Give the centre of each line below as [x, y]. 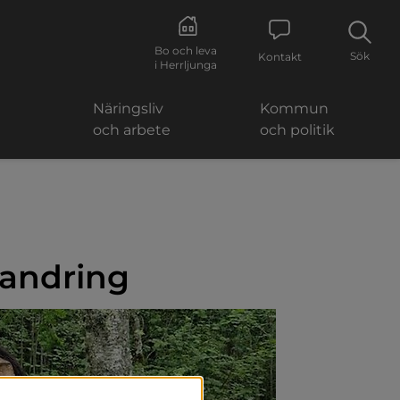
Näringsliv [129, 108]
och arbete [132, 130]
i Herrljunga [186, 64]
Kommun [294, 108]
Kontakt [279, 56]
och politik [297, 130]
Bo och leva [186, 50]
